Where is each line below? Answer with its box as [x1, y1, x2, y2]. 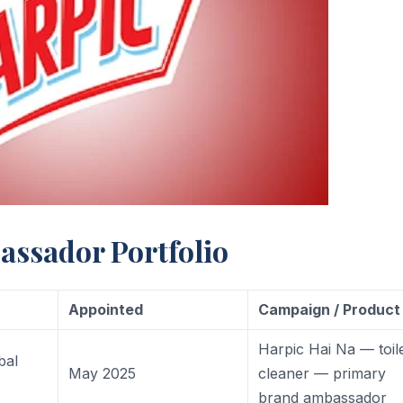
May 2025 [68, 363, 137, 382]
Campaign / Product [258, 300, 401, 318]
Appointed [68, 300, 144, 318]
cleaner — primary [258, 363, 387, 382]
